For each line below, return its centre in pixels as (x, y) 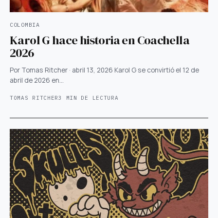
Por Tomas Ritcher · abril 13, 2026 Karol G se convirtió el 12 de (104, 70)
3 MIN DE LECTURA (89, 98)
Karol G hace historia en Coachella (100, 40)
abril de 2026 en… (37, 80)
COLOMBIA (25, 25)
